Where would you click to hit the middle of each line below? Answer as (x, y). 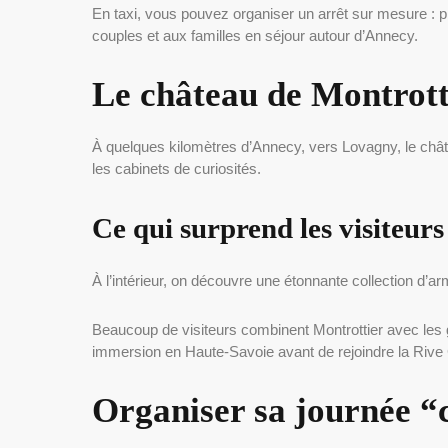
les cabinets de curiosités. (176, 168)
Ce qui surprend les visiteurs (268, 227)
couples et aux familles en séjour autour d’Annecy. (255, 35)
